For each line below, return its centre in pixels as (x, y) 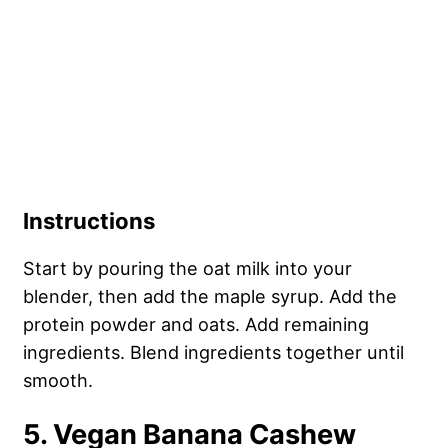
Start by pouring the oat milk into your (187, 268)
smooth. (60, 380)
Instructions (91, 221)
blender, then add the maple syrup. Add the (210, 296)
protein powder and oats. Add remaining (196, 324)
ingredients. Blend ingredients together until (213, 352)
